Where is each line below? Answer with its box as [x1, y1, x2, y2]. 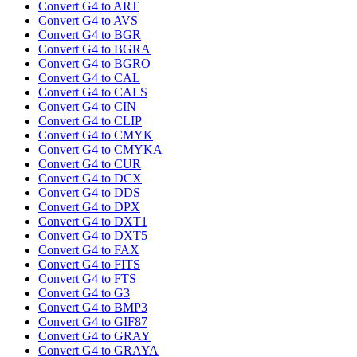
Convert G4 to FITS [38, 257, 140, 272]
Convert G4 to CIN [38, 100, 136, 114]
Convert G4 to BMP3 [38, 300, 147, 315]
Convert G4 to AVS [38, 14, 138, 28]
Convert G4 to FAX [38, 243, 139, 257]
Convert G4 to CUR [38, 157, 141, 171]
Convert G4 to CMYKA [38, 143, 163, 157]
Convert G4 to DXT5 [38, 229, 147, 243]
